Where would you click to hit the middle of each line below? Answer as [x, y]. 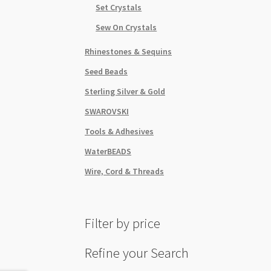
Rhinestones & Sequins [129, 51]
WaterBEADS [108, 151]
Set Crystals [119, 7]
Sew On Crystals [126, 27]
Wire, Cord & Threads [125, 171]
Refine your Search [137, 253]
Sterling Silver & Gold [125, 91]
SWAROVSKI [107, 111]
